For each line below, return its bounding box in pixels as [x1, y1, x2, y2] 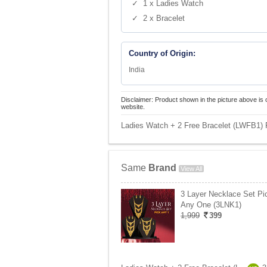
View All [181, 165, 202, 172]
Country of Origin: [129, 49, 195, 58]
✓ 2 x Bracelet [132, 14, 185, 23]
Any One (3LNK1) [181, 200, 241, 209]
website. [121, 103, 145, 110]
